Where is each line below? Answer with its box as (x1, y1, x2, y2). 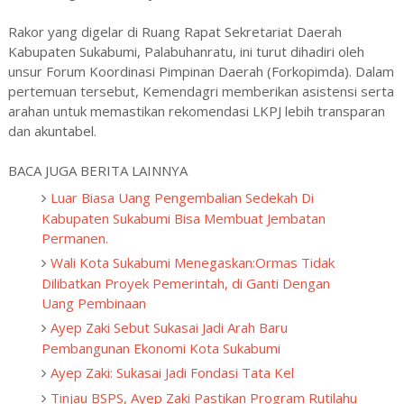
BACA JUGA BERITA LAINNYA (7, 161, 188, 179)
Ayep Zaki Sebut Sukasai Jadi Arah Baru (50, 317, 289, 336)
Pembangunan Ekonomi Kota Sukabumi (41, 338, 281, 357)
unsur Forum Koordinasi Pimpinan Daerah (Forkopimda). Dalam (7, 62, 394, 80)
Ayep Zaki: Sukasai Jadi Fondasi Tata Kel (50, 363, 295, 381)
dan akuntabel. (7, 122, 96, 140)
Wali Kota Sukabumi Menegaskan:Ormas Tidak (50, 252, 335, 271)
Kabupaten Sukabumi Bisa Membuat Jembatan (41, 208, 326, 227)
